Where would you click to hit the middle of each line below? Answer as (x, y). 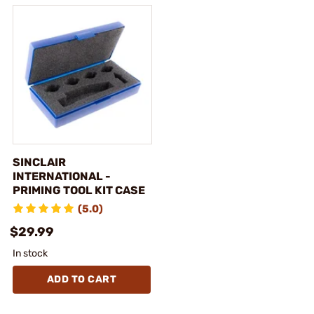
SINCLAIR (39, 162)
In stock (30, 253)
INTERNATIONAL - (62, 176)
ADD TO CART (82, 279)
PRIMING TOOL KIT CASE (79, 190)
